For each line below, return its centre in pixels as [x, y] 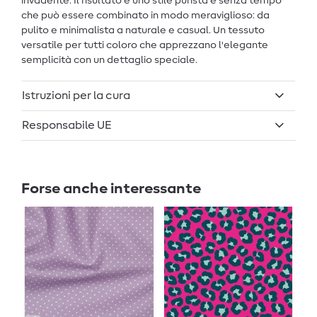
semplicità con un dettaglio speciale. [109, 60]
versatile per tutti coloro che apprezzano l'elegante [145, 46]
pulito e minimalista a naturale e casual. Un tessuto [143, 31]
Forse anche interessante [111, 188]
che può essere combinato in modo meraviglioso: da [145, 16]
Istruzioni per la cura [76, 96]
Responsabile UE [67, 126]
